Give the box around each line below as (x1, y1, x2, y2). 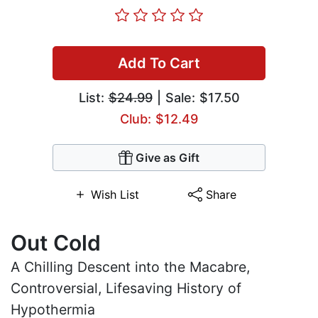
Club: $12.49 (120, 111, 198, 127)
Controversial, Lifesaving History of (11, 280, 241, 297)
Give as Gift (136, 150, 199, 165)
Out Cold (11, 230, 101, 256)
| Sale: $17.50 (152, 90, 240, 106)
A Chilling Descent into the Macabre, (11, 258, 250, 276)
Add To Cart (118, 55, 200, 72)
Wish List (90, 187, 139, 202)
